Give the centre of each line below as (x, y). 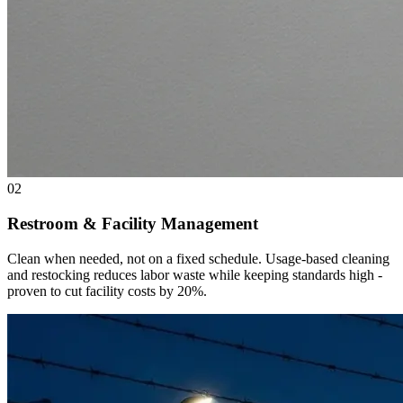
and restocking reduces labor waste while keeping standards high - (195, 274)
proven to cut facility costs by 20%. (107, 291)
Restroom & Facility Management (133, 223)
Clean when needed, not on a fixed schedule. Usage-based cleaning (198, 258)
